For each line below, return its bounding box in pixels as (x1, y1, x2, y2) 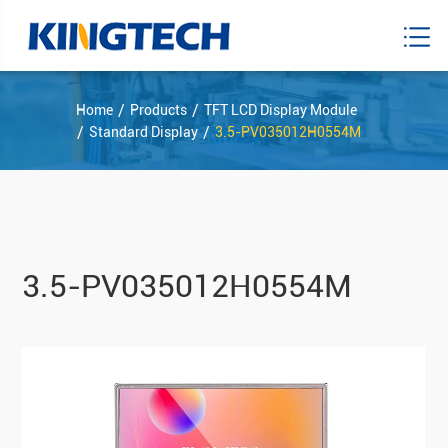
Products (130, 101, 187, 118)
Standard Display (89, 123, 198, 140)
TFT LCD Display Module (204, 101, 357, 118)
